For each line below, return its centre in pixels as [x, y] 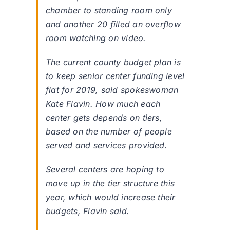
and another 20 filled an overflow [113, 24]
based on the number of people [109, 132]
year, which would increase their [111, 197]
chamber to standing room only [109, 11]
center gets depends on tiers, [104, 118]
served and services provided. [107, 146]
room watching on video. [96, 38]
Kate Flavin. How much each [103, 104]
